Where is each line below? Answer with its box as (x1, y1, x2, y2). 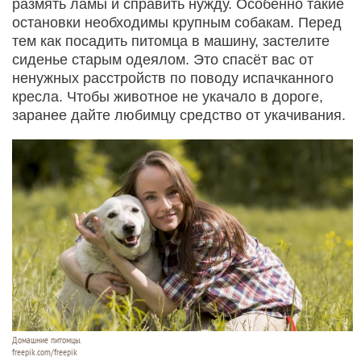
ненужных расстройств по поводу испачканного (12, 70, 334, 87)
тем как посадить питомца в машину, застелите (12, 33, 330, 50)
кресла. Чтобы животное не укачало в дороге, (12, 89, 323, 106)
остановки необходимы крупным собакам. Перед (12, 15, 342, 31)
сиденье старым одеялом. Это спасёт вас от (12, 52, 313, 68)
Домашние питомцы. (12, 334, 81, 346)
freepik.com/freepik (12, 346, 77, 359)
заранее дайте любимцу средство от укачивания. (12, 107, 346, 124)
